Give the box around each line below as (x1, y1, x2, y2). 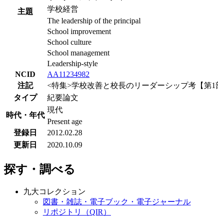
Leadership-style (47, 59, 98, 68)
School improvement (47, 27, 111, 36)
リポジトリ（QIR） (43, 208, 111, 217)
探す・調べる (4, 163, 75, 176)
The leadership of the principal (47, 17, 141, 25)
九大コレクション (23, 187, 86, 196)
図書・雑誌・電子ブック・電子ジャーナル (43, 198, 191, 206)
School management (47, 49, 109, 57)
